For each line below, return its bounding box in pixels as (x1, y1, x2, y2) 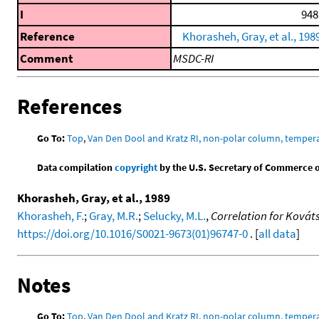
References (17, 93, 122, 120)
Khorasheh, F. (17, 207, 84, 224)
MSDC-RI (173, 51, 214, 66)
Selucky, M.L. (143, 207, 206, 224)
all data (258, 225, 296, 241)
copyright (115, 160, 158, 174)
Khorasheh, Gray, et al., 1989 (17, 189, 170, 206)
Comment (20, 51, 73, 66)
